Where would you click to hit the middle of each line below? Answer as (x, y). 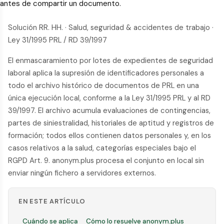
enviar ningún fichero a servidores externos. (82, 173)
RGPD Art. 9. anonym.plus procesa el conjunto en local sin (106, 160)
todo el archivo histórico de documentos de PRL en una (103, 85)
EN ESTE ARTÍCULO (52, 201)
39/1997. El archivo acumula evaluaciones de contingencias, (109, 110)
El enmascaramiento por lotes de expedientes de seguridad (110, 60)
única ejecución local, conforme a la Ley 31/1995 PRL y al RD (109, 98)
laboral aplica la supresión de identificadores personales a (106, 73)
